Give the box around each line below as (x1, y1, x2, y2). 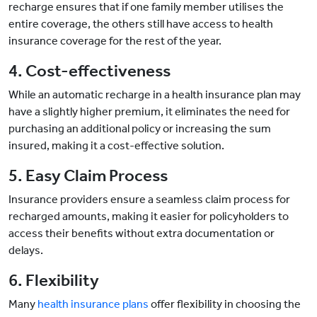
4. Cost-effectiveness (8, 61, 171, 81)
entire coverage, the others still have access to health (8, 17, 273, 31)
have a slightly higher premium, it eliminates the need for (8, 105, 290, 119)
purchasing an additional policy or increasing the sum (8, 122, 271, 136)
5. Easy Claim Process (8, 166, 168, 186)
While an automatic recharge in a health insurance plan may (8, 88, 301, 102)
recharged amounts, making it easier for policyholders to (8, 209, 289, 224)
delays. (8, 243, 43, 258)
